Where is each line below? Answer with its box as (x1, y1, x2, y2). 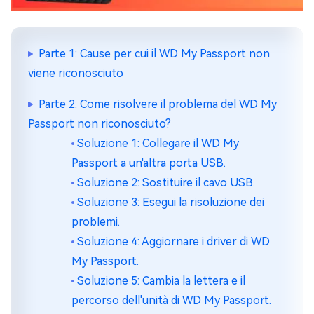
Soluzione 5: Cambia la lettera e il (77, 274, 245, 288)
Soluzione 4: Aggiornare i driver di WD (77, 235, 270, 249)
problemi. (71, 215, 120, 229)
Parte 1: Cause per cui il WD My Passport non (39, 47, 270, 61)
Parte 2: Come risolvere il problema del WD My (39, 97, 277, 111)
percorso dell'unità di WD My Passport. (71, 294, 271, 308)
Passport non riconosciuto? (28, 117, 171, 131)
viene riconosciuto (28, 67, 123, 81)
